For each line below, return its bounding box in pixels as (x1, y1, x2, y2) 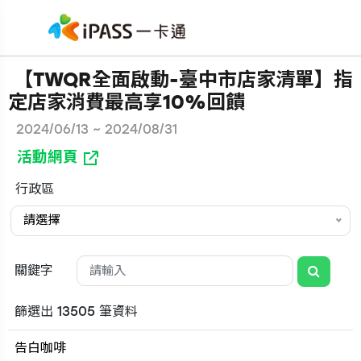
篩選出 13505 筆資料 (15, 303, 138, 319)
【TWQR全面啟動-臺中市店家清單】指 (8, 68, 353, 91)
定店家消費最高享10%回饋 (8, 90, 245, 114)
